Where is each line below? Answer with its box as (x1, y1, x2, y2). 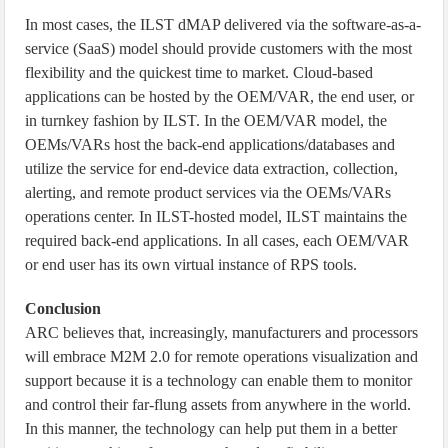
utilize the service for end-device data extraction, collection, (25, 160, 399, 177)
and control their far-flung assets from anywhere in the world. (25, 396, 412, 413)
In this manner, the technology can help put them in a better (25, 420, 398, 437)
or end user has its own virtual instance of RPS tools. (25, 256, 358, 273)
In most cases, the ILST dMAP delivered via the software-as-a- (25, 16, 422, 33)
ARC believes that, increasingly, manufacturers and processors (25, 324, 419, 341)
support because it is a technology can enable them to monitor (25, 372, 413, 389)
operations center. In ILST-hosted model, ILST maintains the (25, 208, 408, 225)
